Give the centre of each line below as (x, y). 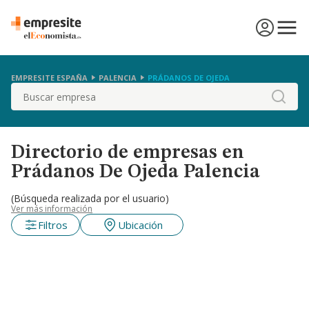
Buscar (28, 90)
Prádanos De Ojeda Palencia (136, 172)
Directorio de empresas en (128, 153)
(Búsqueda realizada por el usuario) (90, 198)
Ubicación (140, 225)
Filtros (52, 225)
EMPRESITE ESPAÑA (49, 77)
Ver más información (52, 209)
